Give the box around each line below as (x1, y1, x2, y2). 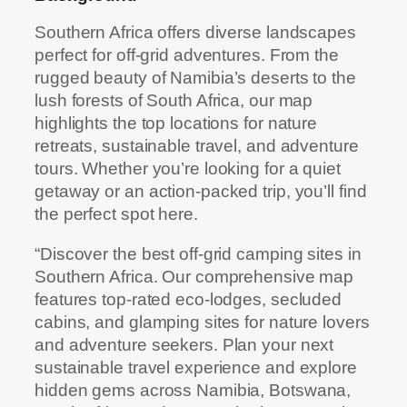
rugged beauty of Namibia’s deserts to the (35, 68, 356, 88)
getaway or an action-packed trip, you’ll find (35, 182, 367, 202)
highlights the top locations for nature (35, 114, 318, 134)
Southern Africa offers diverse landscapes (35, 23, 356, 43)
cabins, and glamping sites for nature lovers (35, 312, 370, 332)
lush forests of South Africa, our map (35, 91, 313, 111)
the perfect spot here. (35, 204, 198, 224)
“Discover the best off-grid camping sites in (35, 243, 362, 263)
